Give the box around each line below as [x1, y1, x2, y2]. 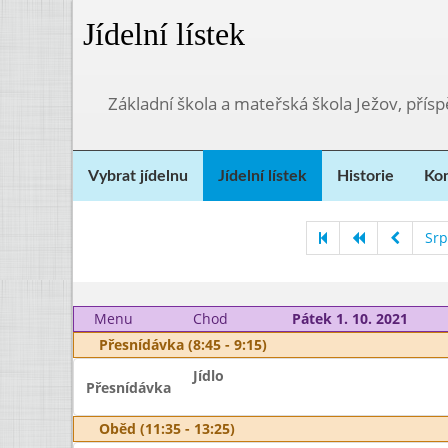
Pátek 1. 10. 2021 [291, 309, 408, 328]
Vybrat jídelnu [88, 168, 188, 184]
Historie [337, 168, 394, 184]
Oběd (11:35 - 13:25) [99, 419, 235, 438]
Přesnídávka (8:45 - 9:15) [99, 335, 267, 354]
